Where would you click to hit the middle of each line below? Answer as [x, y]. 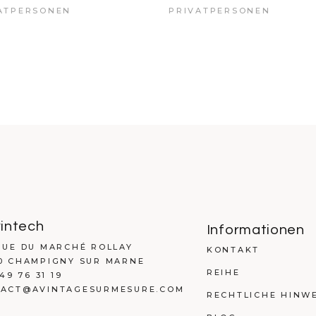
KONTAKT [233, 249]
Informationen [255, 230]
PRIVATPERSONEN [220, 10]
